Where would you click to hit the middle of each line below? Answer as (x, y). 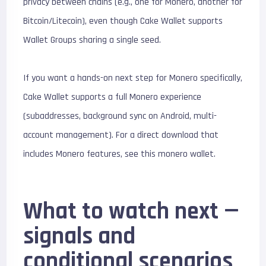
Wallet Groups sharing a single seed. (92, 40)
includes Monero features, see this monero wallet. (120, 154)
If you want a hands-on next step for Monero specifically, (133, 78)
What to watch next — (132, 212)
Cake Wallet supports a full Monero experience (113, 97)
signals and (80, 237)
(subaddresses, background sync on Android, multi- (120, 116)
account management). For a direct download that (121, 135)
